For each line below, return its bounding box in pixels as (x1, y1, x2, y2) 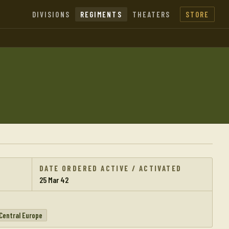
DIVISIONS (32, 10, 70, 19)
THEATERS (132, 10, 171, 19)
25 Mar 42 (39, 175, 68, 185)
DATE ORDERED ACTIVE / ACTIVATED (39, 164, 182, 173)
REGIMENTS (80, 10, 122, 19)
